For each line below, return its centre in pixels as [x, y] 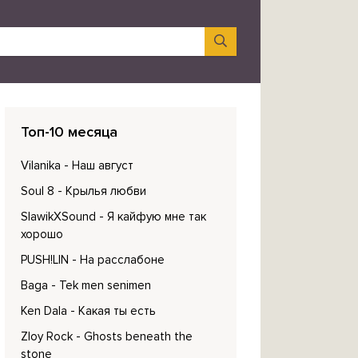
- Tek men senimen [101, 285]
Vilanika [41, 165]
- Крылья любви [102, 191]
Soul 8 [38, 191]
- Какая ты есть [113, 311]
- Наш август [99, 165]
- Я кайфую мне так [153, 217]
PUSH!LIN [45, 260]
